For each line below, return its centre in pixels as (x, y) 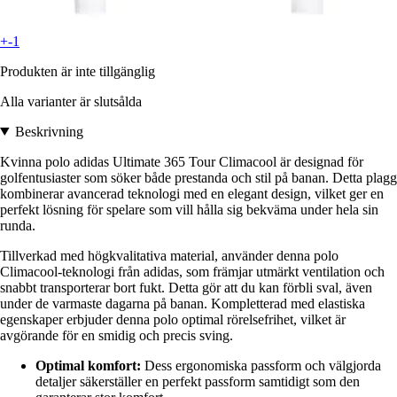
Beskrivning (49, 131)
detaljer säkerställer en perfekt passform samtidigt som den (198, 381)
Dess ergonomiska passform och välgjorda (261, 365)
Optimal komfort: (88, 365)
